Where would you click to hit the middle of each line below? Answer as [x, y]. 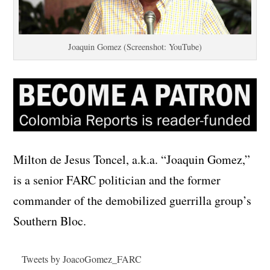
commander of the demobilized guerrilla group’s [133, 201]
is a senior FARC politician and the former [117, 180]
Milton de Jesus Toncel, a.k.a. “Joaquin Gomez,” [132, 160]
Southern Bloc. [50, 221]
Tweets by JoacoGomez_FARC [81, 259]
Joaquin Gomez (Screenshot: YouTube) [135, 46]
